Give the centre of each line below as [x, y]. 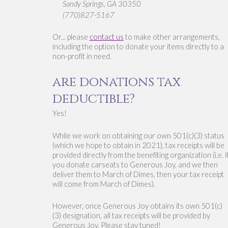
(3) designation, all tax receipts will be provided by [131, 216]
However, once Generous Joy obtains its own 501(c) [137, 206]
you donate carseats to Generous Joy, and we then [135, 164]
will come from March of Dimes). [104, 184]
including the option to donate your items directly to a [138, 47]
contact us [106, 37]
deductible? [93, 98]
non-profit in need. [82, 56]
